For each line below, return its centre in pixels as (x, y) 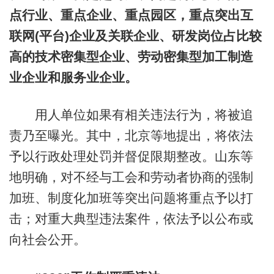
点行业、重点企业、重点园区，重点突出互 (131, 15)
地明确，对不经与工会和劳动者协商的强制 (131, 177)
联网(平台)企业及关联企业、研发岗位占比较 (135, 35)
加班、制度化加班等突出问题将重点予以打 (131, 198)
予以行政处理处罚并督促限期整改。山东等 (131, 157)
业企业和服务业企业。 (73, 77)
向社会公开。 (47, 240)
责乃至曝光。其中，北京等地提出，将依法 (131, 136)
